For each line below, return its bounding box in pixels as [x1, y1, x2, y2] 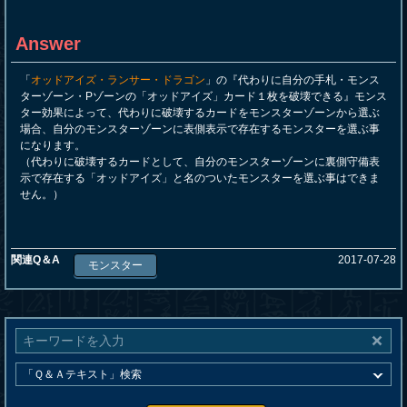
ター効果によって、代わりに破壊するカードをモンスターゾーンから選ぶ [20, 106, 380, 119]
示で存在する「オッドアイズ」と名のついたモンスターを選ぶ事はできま [20, 172, 380, 184]
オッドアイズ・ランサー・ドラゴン [31, 74, 205, 86]
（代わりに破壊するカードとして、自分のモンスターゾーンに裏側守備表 [20, 155, 380, 168]
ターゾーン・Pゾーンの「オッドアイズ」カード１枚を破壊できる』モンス [20, 90, 387, 103]
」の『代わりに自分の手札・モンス [205, 74, 380, 86]
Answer [15, 34, 81, 54]
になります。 [20, 139, 85, 152]
